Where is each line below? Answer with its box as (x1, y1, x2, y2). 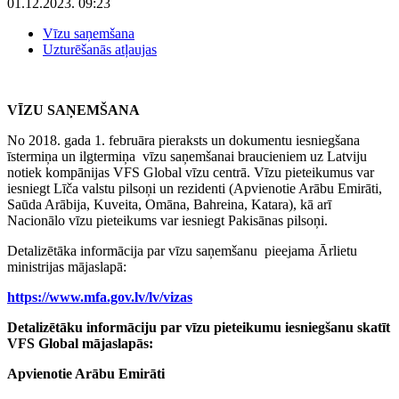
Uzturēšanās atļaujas (43, 41, 157, 57)
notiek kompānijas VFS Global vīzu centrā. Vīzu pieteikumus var (7, 164, 374, 180)
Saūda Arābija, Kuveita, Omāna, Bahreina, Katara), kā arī (7, 196, 331, 212)
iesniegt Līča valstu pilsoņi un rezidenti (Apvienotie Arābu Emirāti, (7, 180, 382, 196)
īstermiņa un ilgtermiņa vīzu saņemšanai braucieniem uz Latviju (7, 148, 367, 164)
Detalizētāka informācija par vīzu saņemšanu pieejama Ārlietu (7, 242, 357, 258)
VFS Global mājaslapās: (7, 335, 153, 351)
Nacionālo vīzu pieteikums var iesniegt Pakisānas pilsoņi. (7, 212, 331, 228)
